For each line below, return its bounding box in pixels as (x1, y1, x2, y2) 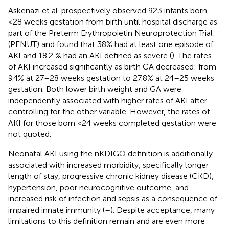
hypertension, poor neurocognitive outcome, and (8, 182, 189, 192)
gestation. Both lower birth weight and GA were (8, 84, 181, 94)
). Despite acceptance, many (110, 204, 215, 215)
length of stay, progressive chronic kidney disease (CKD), (8, 171, 214, 181)
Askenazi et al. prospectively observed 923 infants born (8, 5, 207, 15)
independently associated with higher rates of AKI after (8, 95, 207, 105)
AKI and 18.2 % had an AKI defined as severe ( (8, 50, 172, 60)
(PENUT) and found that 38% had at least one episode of (8, 39, 213, 49)
